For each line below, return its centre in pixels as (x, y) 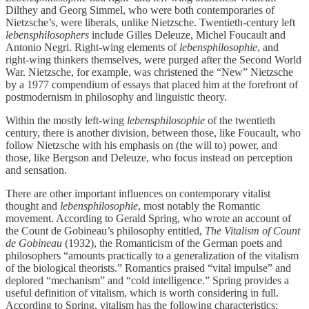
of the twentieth (240, 120)
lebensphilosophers (47, 34)
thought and (33, 206)
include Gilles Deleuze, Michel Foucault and (187, 34)
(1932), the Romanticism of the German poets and (173, 243)
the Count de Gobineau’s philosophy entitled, (105, 230)
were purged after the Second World (223, 59)
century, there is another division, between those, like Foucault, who (153, 132)
